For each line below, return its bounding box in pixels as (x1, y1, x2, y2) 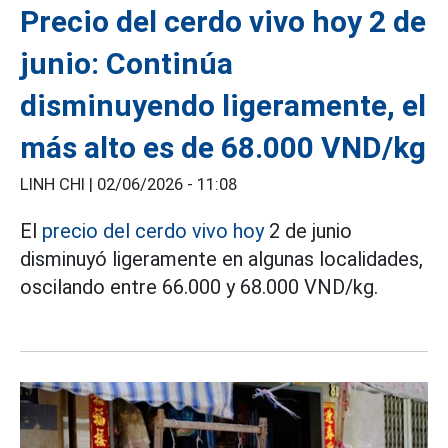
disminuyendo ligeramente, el (20, 88, 426, 124)
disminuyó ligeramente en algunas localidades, (20, 247, 423, 272)
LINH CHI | (20, 175, 97, 195)
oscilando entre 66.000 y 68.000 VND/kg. (20, 275, 378, 300)
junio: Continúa (20, 46, 233, 82)
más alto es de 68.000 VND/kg (20, 130, 426, 166)
